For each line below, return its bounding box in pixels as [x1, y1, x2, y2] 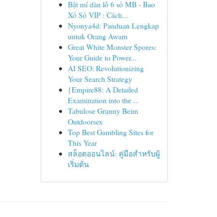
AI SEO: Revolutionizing [67, 63, 144, 73]
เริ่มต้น [67, 159, 89, 169]
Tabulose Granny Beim [67, 106, 138, 116]
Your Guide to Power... [67, 52, 137, 62]
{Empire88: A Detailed [67, 84, 138, 94]
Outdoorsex [67, 116, 103, 126]
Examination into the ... [67, 95, 139, 105]
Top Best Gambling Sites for [67, 127, 154, 137]
